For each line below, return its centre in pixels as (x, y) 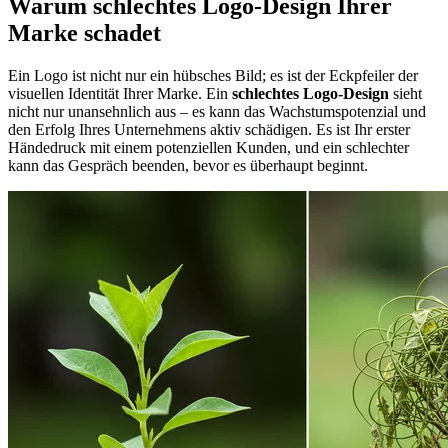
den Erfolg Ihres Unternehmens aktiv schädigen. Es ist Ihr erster (209, 129)
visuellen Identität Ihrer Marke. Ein (120, 93)
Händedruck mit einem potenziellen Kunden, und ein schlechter (208, 147)
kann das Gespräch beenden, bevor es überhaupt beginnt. (188, 165)
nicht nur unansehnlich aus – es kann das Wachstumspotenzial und (217, 111)
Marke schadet (84, 32)
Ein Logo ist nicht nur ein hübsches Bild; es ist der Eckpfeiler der (213, 75)
